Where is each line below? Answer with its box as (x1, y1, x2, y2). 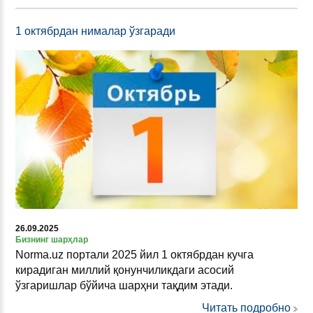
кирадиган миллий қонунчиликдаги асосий (15, 264, 234, 277)
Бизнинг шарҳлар (15, 235, 88, 245)
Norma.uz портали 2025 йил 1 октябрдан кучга (15, 249, 254, 261)
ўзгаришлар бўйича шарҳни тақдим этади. (15, 279, 233, 292)
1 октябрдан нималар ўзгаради (15, 25, 175, 38)
